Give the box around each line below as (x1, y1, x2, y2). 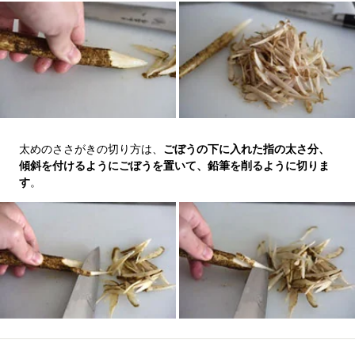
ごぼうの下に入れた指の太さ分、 (163, 142, 330, 155)
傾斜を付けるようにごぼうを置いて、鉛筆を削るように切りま (19, 158, 330, 172)
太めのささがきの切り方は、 (19, 142, 163, 155)
